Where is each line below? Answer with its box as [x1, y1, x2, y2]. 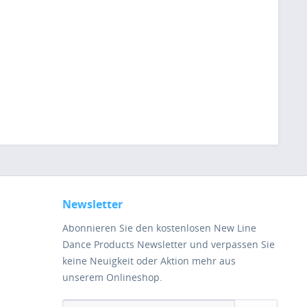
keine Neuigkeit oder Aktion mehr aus [62, 254, 236, 267]
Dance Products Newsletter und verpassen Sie [62, 238, 275, 251]
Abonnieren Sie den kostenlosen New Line [62, 221, 256, 234]
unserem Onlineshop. [62, 271, 162, 284]
